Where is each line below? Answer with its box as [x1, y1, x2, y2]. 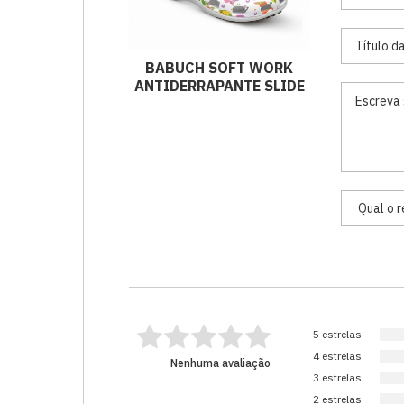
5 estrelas [313, 327, 362, 341]
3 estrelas [313, 371, 362, 384]
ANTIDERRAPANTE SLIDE [133, 76, 305, 95]
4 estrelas [313, 349, 362, 363]
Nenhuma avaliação [170, 356, 271, 370]
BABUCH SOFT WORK [145, 58, 293, 77]
